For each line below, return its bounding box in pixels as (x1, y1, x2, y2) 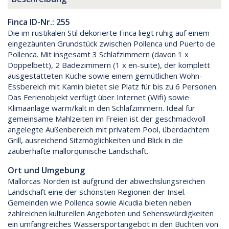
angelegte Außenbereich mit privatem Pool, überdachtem (8, 124, 210, 135)
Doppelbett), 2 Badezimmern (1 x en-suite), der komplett (8, 60, 210, 71)
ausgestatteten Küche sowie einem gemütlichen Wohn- (8, 71, 202, 81)
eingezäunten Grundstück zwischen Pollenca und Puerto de (8, 38, 215, 49)
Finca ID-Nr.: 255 (8, 16, 70, 28)
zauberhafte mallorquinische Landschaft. (8, 146, 148, 156)
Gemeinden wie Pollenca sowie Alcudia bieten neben (8, 197, 191, 208)
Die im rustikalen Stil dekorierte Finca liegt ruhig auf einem (8, 28, 210, 38)
